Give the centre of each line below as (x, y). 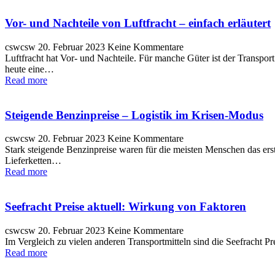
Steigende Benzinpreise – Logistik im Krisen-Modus (134, 115)
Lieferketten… (33, 161)
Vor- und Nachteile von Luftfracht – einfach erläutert (138, 23)
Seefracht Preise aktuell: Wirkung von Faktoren (126, 207)
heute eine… (29, 69)
